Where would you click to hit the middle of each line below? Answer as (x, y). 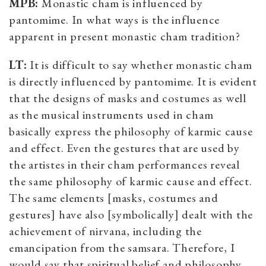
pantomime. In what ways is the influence (115, 19)
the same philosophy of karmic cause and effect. (131, 181)
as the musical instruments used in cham (111, 114)
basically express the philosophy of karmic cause (131, 131)
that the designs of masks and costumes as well (128, 98)
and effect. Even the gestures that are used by (124, 148)
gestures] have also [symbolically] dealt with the (131, 214)
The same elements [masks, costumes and (114, 197)
